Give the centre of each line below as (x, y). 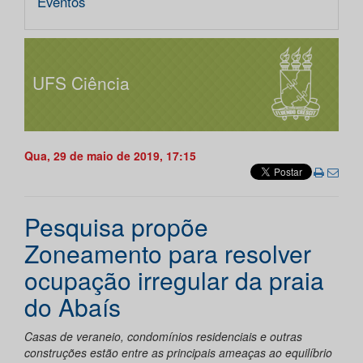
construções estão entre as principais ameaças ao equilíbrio (178, 353)
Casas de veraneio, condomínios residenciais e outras (163, 337)
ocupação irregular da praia (174, 280)
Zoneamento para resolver (168, 254)
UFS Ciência (81, 83)
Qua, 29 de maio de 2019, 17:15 (110, 156)
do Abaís (73, 307)
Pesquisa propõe (116, 227)
